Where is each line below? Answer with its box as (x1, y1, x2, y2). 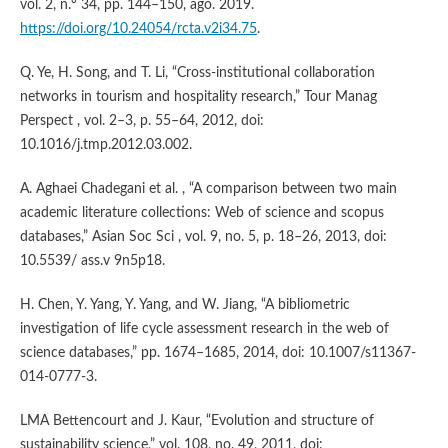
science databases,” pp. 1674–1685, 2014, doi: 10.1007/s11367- (19, 345, 416, 360)
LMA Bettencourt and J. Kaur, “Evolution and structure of (19, 413, 374, 428)
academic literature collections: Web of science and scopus (19, 205, 384, 220)
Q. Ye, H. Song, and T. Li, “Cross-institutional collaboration (19, 65, 375, 80)
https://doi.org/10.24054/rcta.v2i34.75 (19, 21, 257, 36)
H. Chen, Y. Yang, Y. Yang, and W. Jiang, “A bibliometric (19, 297, 350, 312)
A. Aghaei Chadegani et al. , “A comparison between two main (19, 181, 397, 196)
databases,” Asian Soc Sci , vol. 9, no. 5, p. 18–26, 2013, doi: (19, 229, 387, 244)
